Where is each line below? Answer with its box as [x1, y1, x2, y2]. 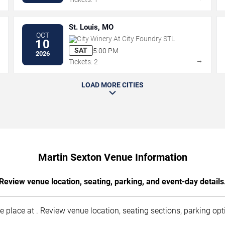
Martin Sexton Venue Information [38, 151, 187, 164]
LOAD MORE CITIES [81, 81, 144, 89]
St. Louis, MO [69, 23, 114, 32]
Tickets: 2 [69, 58, 98, 66]
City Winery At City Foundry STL [77, 35, 175, 43]
